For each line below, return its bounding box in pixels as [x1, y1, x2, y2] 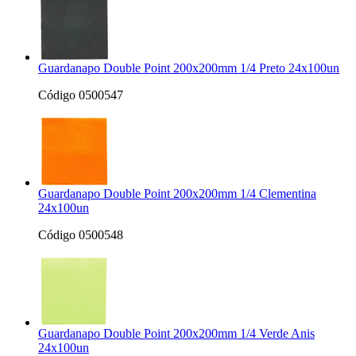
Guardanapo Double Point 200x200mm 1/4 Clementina [38, 187, 316, 200]
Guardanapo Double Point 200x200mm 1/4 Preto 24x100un [38, 61, 339, 75]
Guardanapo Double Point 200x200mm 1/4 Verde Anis [38, 327, 315, 340]
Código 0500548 [38, 228, 123, 242]
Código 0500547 [38, 88, 123, 102]
